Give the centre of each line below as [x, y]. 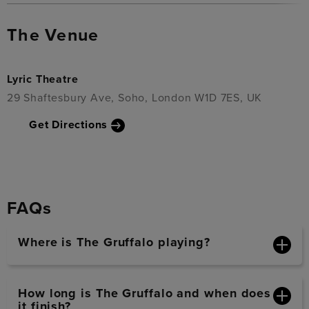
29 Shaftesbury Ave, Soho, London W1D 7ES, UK [135, 98]
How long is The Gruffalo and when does [145, 293]
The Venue [53, 36]
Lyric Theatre [43, 80]
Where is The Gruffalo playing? [114, 242]
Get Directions [69, 124]
